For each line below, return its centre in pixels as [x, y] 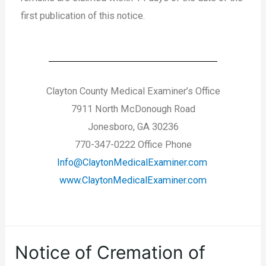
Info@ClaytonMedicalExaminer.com [132, 163]
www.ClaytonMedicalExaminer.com [133, 180]
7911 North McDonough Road [133, 109]
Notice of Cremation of [110, 252]
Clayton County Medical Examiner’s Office [133, 91]
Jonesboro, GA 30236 [133, 127]
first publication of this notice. [83, 15]
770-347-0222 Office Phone [133, 145]
